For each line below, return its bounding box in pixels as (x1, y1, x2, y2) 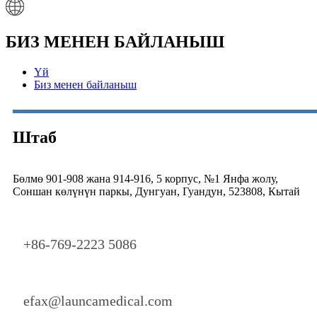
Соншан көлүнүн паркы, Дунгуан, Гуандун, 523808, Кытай (13, 185, 300, 197)
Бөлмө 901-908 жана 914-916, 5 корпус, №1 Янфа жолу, (13, 172, 278, 185)
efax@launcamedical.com (23, 292, 173, 309)
